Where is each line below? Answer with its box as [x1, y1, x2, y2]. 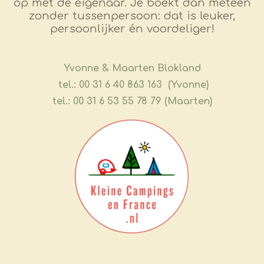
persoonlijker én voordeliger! [49, 22, 214, 35]
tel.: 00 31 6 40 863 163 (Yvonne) [55, 80, 209, 91]
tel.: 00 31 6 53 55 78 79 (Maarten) [52, 96, 212, 107]
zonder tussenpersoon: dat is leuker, [29, 9, 235, 22]
